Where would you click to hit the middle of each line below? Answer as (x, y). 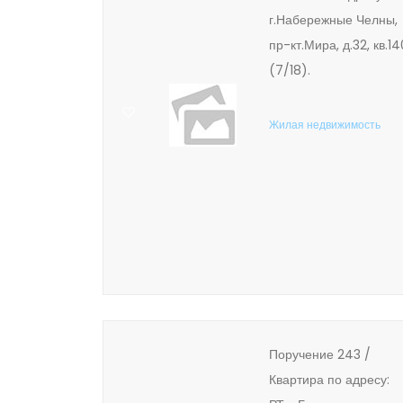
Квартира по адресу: (329, 380)
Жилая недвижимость (325, 125)
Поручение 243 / (320, 354)
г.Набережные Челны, (333, 20)
